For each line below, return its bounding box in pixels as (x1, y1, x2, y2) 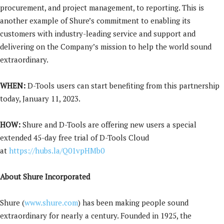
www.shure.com (24, 197, 78, 207)
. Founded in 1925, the (117, 210, 191, 220)
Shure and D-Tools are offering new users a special (20, 119, 196, 129)
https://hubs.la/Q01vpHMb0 (9, 145, 104, 155)
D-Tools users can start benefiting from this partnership (27, 80, 219, 90)
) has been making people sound (78, 197, 188, 207)
